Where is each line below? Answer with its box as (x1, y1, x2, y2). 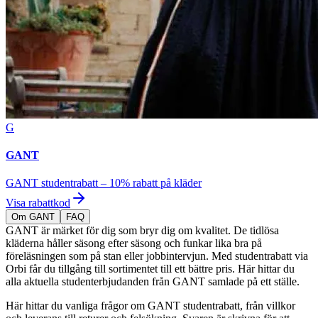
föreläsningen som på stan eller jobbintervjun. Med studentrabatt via (6, 250, 308, 263)
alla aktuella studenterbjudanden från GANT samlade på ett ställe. (6, 275, 300, 288)
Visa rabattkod (6, 197, 70, 209)
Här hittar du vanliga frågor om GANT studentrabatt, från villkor (6, 300, 295, 312)
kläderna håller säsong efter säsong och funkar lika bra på (6, 237, 262, 250)
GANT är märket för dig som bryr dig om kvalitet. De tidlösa (6, 224, 279, 237)
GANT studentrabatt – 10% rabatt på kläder (6, 177, 202, 190)
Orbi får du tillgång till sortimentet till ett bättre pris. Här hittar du (6, 263, 295, 275)
